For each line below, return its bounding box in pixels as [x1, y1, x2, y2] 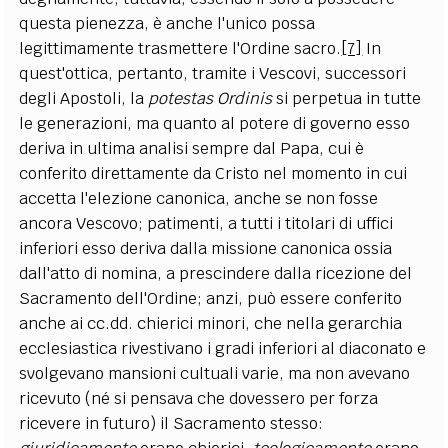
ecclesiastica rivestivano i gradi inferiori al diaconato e [19, 337, 427, 359]
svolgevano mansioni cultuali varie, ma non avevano [19, 362, 411, 384]
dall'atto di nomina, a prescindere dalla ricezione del [19, 262, 413, 284]
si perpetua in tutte [272, 87, 422, 109]
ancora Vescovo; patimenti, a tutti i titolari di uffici [19, 212, 394, 234]
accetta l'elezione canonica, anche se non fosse [19, 187, 379, 209]
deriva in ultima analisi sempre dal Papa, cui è [19, 137, 365, 159]
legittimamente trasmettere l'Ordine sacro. [19, 37, 342, 59]
